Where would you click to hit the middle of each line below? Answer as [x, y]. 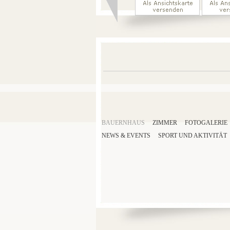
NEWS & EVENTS [126, 136]
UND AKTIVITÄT [203, 136]
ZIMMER [165, 123]
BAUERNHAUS [123, 123]
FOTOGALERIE [206, 123]
